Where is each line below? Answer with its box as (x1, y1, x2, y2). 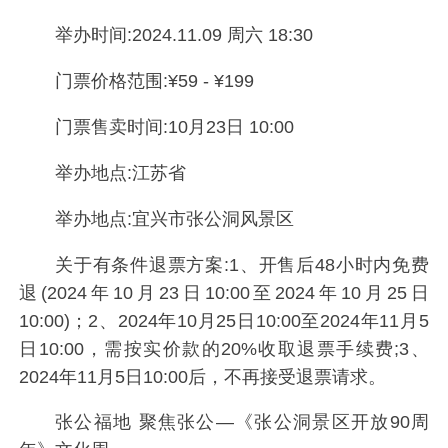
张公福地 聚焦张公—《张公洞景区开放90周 (54, 412, 429, 433)
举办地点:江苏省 (54, 162, 186, 183)
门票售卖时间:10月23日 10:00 (54, 116, 294, 137)
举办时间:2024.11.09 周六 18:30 (54, 25, 313, 46)
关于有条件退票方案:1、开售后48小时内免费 (54, 254, 429, 275)
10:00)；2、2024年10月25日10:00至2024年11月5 (19, 310, 429, 331)
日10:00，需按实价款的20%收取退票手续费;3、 (19, 338, 429, 359)
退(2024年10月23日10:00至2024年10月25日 (19, 282, 429, 303)
